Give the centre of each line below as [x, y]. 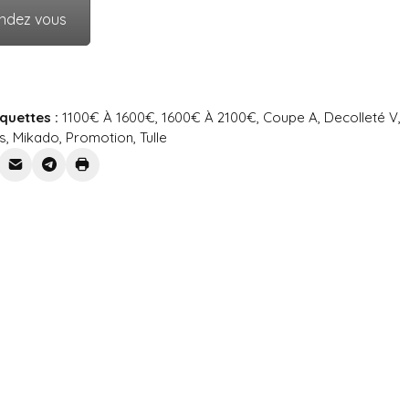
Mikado [36, 137]
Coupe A [290, 117]
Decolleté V [361, 117]
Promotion [100, 137]
